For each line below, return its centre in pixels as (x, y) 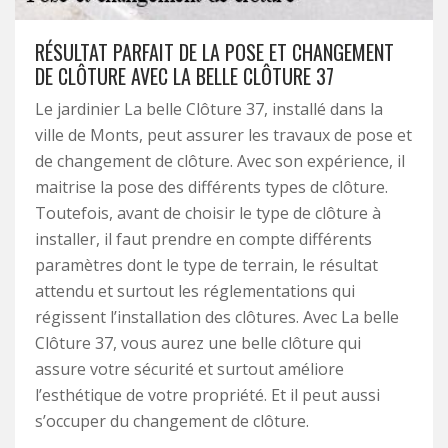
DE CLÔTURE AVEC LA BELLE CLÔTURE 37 (184, 76)
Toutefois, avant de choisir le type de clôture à (208, 213)
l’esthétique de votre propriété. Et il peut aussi (207, 395)
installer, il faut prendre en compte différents (203, 239)
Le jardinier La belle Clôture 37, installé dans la (209, 109)
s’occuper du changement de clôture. (172, 421)
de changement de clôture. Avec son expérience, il (220, 161)
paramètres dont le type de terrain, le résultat (206, 265)
